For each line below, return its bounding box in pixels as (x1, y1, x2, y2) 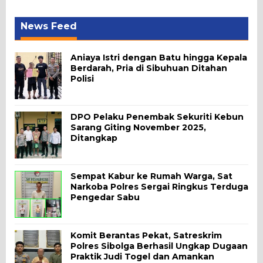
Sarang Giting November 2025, (70, 122, 206, 133)
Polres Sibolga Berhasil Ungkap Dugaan (70, 240, 248, 251)
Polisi (70, 73, 94, 84)
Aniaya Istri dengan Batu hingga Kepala (70, 52, 247, 63)
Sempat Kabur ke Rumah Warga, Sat (70, 170, 232, 181)
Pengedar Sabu (70, 191, 140, 203)
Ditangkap (70, 132, 117, 143)
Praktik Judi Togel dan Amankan (70, 251, 214, 262)
